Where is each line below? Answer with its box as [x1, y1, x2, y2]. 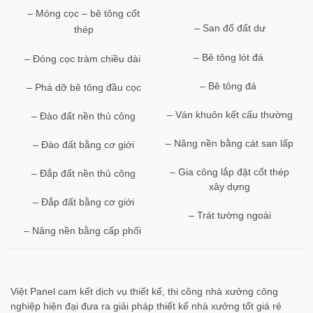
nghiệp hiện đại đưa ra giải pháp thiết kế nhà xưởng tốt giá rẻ [10, 300, 282, 312]
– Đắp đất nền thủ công [31, 167, 136, 179]
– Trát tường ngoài [188, 209, 271, 221]
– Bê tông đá [200, 80, 259, 92]
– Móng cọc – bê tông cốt [27, 7, 140, 19]
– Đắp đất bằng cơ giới [33, 196, 134, 208]
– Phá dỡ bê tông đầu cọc [26, 81, 141, 93]
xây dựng [209, 180, 250, 192]
